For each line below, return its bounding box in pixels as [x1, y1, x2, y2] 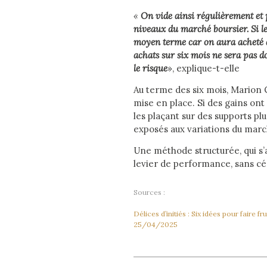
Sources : [133, 188, 165, 197]
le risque [133, 63, 167, 74]
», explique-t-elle [167, 63, 240, 74]
